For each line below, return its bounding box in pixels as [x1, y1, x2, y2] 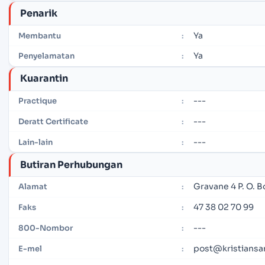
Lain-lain [18, 137, 53, 147]
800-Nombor [18, 222, 73, 233]
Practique [18, 96, 57, 106]
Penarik [20, 7, 57, 20]
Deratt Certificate [18, 116, 88, 127]
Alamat [18, 182, 47, 192]
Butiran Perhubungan [20, 158, 122, 171]
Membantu [18, 30, 61, 41]
